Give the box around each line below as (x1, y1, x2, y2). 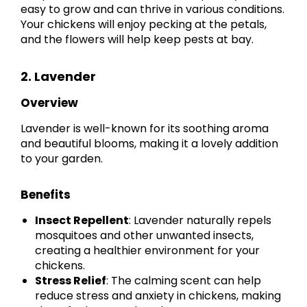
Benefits (21, 186, 71, 203)
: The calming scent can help (106, 272, 262, 288)
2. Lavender (21, 67, 96, 85)
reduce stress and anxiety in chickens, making (35, 287, 282, 304)
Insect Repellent (35, 212, 130, 228)
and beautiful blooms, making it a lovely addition (21, 135, 278, 151)
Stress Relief (35, 272, 107, 288)
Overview (21, 94, 78, 111)
